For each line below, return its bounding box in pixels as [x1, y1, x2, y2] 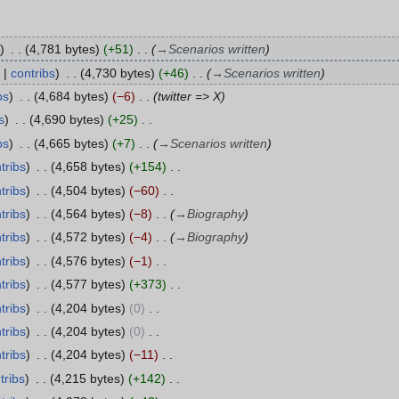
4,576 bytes [54, 253, 121, 268]
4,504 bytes [54, 183, 121, 198]
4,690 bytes [33, 112, 100, 127]
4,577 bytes [54, 277, 121, 292]
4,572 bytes [54, 230, 121, 245]
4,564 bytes [54, 206, 121, 221]
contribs [10, 65, 55, 80]
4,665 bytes [37, 135, 104, 151]
